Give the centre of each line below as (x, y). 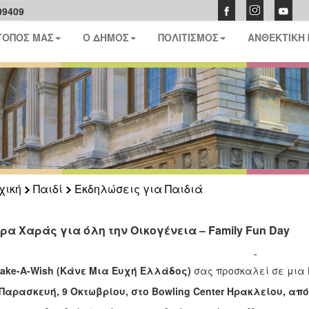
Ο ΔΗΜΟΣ (106, 37)
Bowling (171, 291)
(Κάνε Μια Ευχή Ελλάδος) (122, 270)
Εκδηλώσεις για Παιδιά (138, 189)
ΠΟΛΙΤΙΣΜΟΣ (189, 37)
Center (208, 291)
